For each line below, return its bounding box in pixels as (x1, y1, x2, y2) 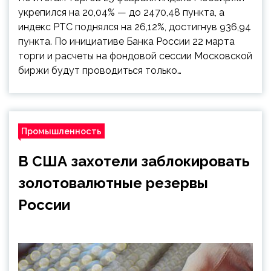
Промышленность (21, 126, 102, 136)
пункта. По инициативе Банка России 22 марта (18, 36, 235, 47)
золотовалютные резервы (18, 174, 208, 192)
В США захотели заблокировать (18, 152, 250, 170)
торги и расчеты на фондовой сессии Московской (18, 50, 252, 62)
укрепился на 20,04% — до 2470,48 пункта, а (18, 7, 224, 18)
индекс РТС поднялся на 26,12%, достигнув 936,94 (18, 21, 251, 33)
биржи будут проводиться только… (18, 65, 181, 76)
